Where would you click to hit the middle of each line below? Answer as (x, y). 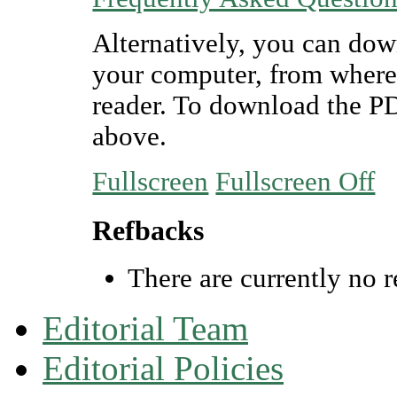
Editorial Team (145, 329)
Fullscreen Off (296, 182)
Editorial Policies (163, 369)
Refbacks (148, 230)
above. (130, 136)
